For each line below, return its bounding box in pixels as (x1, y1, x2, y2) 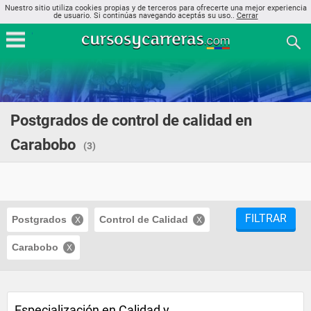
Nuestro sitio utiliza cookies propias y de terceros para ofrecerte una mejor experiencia (4, 3, 307, 12)
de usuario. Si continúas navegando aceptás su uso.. (53, 11, 237, 20)
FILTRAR (245, 212, 287, 225)
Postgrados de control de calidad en (10, 112, 252, 129)
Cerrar (236, 11, 258, 20)
